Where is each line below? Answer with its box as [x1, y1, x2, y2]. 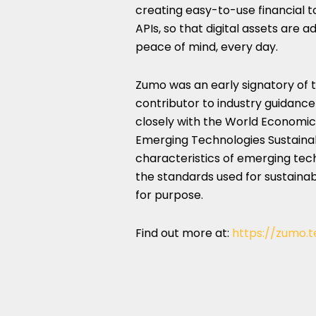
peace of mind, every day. [135, 39, 281, 55]
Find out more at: [135, 225, 232, 241]
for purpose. [135, 187, 206, 203]
